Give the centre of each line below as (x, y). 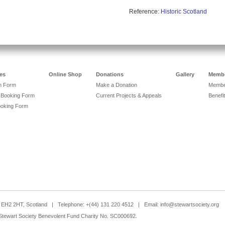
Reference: (145, 11)
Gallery (185, 74)
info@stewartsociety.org (190, 204)
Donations (110, 74)
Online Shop (65, 74)
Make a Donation (117, 85)
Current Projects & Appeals (129, 95)
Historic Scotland (184, 11)
